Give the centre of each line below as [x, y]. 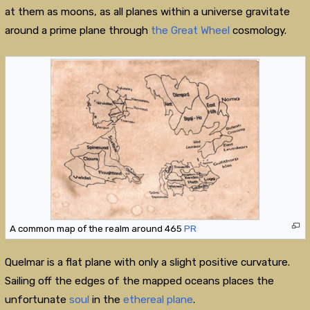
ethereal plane [158, 299]
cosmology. [258, 31]
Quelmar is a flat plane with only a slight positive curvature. [147, 262]
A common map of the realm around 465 [97, 228]
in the [106, 299]
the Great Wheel [190, 31]
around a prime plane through [77, 31]
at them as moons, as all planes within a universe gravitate [147, 12]
